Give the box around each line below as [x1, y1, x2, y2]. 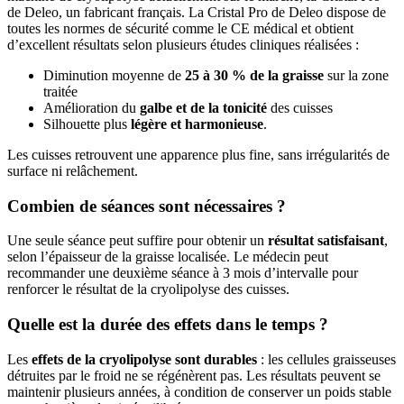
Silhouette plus [43, 115, 131, 132]
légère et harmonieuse [131, 115, 263, 132]
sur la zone [324, 67, 389, 83]
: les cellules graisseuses [257, 351, 396, 367]
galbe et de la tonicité [140, 99, 267, 115]
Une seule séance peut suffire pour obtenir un [7, 233, 268, 249]
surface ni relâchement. [7, 162, 138, 179]
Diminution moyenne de [43, 67, 185, 83]
